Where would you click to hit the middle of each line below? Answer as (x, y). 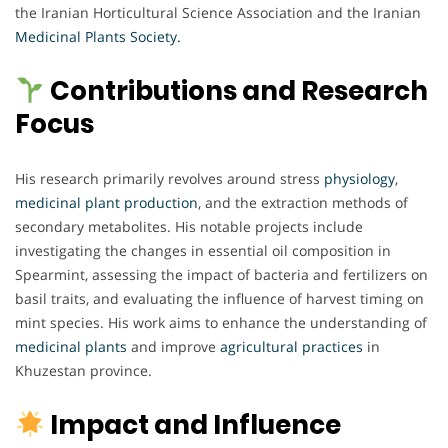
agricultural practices (291, 347)
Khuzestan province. (83, 371)
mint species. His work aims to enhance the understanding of (221, 323)
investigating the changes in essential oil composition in (203, 251)
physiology (359, 179)
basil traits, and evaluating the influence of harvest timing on (219, 299)
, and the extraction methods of (303, 203)
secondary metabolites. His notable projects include (189, 227)
